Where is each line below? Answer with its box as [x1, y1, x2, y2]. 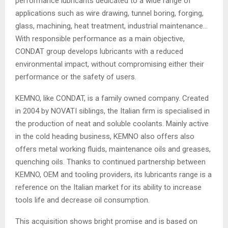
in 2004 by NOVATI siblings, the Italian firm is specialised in [15, 106, 210, 116]
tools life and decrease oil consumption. [15, 195, 150, 205]
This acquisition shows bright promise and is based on [15, 216, 197, 226]
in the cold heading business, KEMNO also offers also [15, 131, 194, 141]
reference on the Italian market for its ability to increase [15, 182, 202, 192]
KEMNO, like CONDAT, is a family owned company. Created [15, 93, 209, 103]
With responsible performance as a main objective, [15, 34, 185, 43]
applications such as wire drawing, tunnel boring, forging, [15, 8, 204, 18]
